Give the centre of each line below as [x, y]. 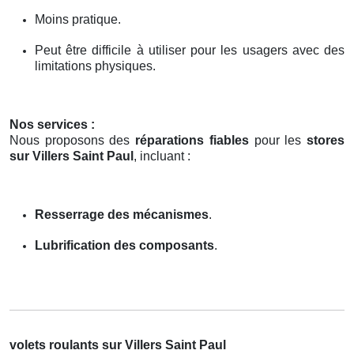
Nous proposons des [73, 140]
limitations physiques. [95, 66]
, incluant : [162, 156]
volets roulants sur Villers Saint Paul [118, 345]
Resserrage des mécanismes [122, 214]
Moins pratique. [78, 19]
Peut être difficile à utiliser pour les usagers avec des [190, 50]
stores [326, 140]
